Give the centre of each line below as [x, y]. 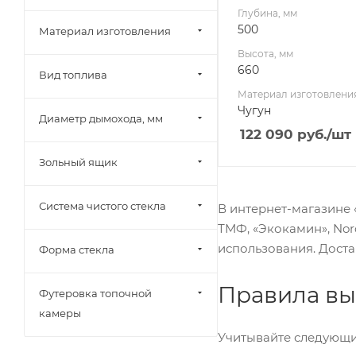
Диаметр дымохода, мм [101, 118]
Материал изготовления [105, 31]
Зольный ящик [78, 162]
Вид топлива [73, 75]
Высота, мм [265, 54]
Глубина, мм [267, 14]
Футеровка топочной [95, 293]
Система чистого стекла [103, 206]
